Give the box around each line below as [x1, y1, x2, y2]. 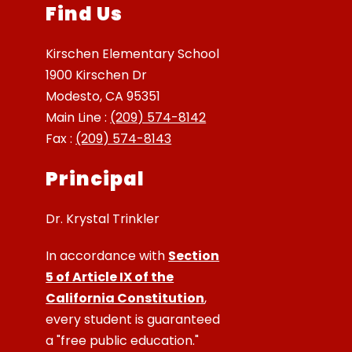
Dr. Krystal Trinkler [46, 209, 160, 228]
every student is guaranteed [46, 310, 221, 328]
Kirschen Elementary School [46, 44, 220, 63]
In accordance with [46, 246, 169, 265]
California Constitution [46, 288, 205, 307]
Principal [46, 165, 145, 192]
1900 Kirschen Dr [46, 65, 148, 84]
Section [168, 246, 220, 265]
